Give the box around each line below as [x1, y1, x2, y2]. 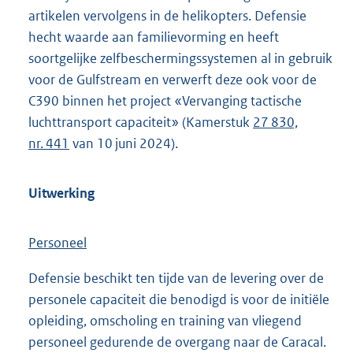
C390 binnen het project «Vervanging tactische [28, 92, 302, 110]
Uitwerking [28, 184, 95, 203]
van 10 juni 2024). [69, 135, 178, 153]
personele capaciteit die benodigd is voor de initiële [28, 291, 329, 309]
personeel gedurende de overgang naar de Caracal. [28, 333, 326, 351]
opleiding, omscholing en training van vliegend [28, 312, 302, 330]
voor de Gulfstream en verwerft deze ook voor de [28, 71, 317, 89]
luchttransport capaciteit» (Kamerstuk [28, 113, 253, 132]
